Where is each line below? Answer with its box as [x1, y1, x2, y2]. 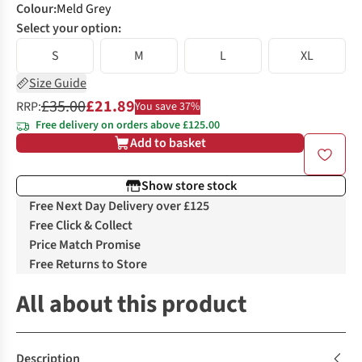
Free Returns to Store [29, 255, 147, 273]
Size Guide [29, 74, 86, 92]
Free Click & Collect [29, 217, 133, 234]
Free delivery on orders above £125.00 [36, 117, 220, 133]
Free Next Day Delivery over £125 [29, 197, 209, 215]
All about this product [16, 287, 246, 322]
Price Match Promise [29, 236, 141, 254]
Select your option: [16, 19, 121, 37]
